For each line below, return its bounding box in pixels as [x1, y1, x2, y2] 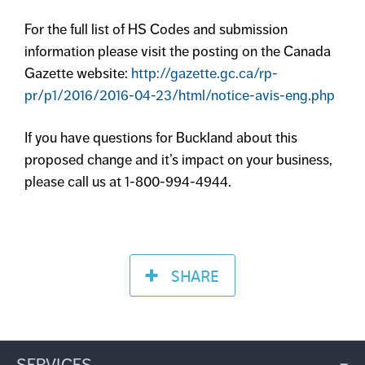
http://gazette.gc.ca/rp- [131, 64, 278, 82]
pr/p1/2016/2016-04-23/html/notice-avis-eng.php [24, 86, 335, 104]
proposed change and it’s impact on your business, [24, 150, 332, 169]
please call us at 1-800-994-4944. [24, 172, 231, 191]
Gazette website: [24, 64, 131, 82]
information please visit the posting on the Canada [24, 42, 331, 60]
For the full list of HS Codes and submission [24, 20, 288, 38]
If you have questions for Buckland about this [24, 128, 297, 147]
